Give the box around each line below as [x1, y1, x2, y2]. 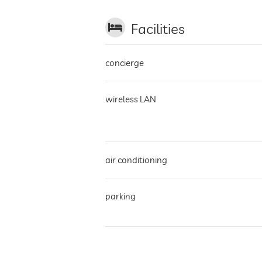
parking [105, 191, 136, 202]
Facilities [131, 20, 185, 37]
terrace [105, 239, 135, 250]
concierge [105, 57, 144, 68]
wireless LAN [105, 94, 156, 105]
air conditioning [105, 154, 167, 166]
